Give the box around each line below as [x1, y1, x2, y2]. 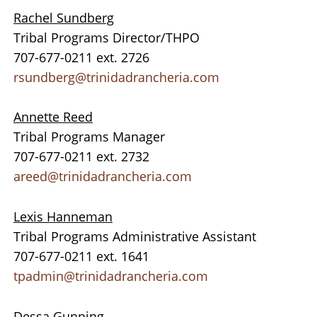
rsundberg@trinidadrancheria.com [13, 68, 219, 86]
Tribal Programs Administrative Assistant [13, 228, 256, 246]
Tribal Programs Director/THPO [13, 28, 200, 46]
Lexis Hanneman [13, 208, 113, 226]
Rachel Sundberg [13, 8, 114, 26]
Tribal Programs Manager [13, 128, 165, 146]
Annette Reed [13, 108, 93, 126]
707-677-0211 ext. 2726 [13, 48, 149, 66]
